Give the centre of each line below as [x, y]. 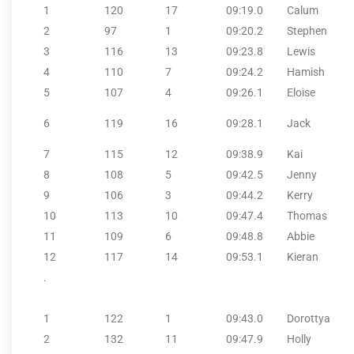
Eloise [301, 92]
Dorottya [309, 318]
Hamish [306, 72]
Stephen [307, 30]
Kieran [303, 256]
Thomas [307, 215]
